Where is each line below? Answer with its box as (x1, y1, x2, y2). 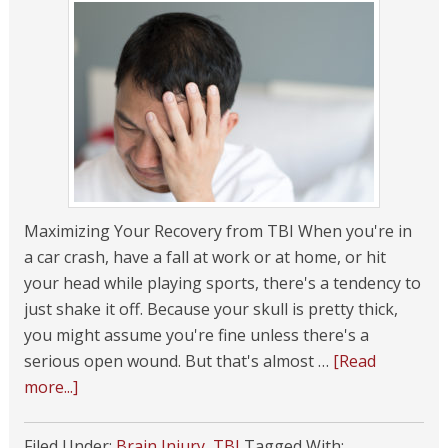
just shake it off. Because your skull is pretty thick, (23, 298, 398, 320)
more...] (23, 376, 78, 398)
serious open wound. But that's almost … (23, 350, 333, 372)
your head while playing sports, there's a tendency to (23, 272, 421, 294)
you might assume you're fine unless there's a (23, 324, 369, 346)
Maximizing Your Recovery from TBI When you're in (23, 220, 412, 242)
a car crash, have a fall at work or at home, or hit (23, 246, 386, 268)
